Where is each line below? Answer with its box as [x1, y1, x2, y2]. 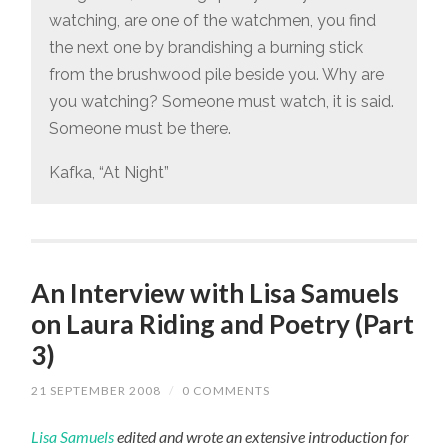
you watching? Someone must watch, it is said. [48, 91, 394, 111]
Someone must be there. [48, 118, 231, 138]
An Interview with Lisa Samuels [31, 276, 400, 309]
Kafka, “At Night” [48, 163, 169, 183]
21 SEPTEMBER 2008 [31, 382, 162, 398]
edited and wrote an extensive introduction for [114, 426, 410, 446]
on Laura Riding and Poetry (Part [31, 307, 415, 340]
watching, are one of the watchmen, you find [48, 10, 376, 30]
